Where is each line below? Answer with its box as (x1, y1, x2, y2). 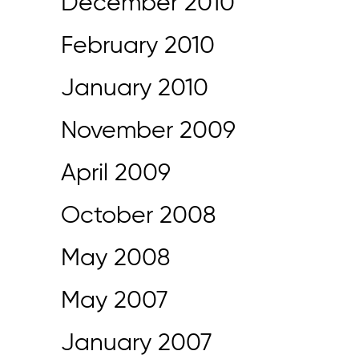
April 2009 (61, 162, 171, 186)
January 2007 (61, 332, 212, 356)
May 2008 (61, 247, 170, 271)
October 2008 (61, 204, 216, 228)
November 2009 (61, 119, 236, 143)
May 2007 (61, 289, 168, 313)
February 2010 (61, 34, 215, 58)
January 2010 (61, 77, 208, 101)
